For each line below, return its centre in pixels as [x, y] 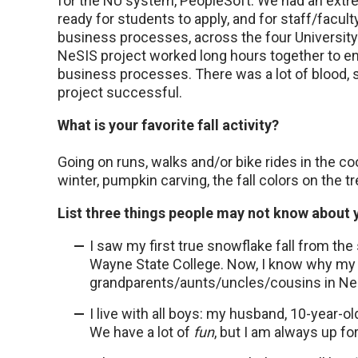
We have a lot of [141, 332]
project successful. [120, 93]
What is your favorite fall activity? [168, 125]
